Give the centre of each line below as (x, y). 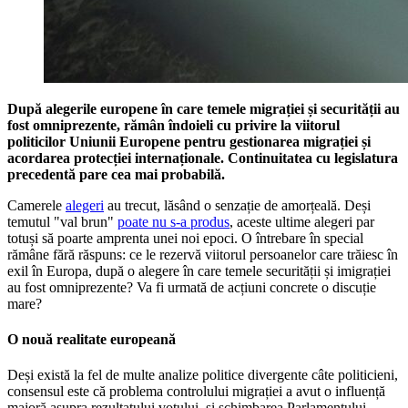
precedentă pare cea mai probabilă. (116, 174)
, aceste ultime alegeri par (302, 221)
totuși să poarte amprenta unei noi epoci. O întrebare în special (185, 238)
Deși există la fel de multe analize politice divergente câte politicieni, (203, 375)
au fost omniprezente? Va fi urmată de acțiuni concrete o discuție (192, 287)
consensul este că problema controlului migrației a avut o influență (196, 392)
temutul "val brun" (62, 221)
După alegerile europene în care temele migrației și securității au (204, 108)
